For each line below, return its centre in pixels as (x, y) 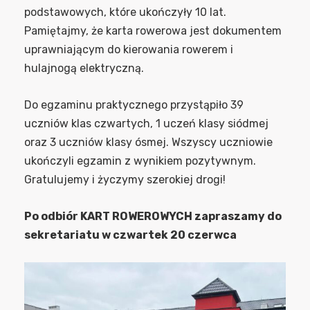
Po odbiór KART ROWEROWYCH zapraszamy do (153, 216)
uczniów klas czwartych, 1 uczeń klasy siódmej (146, 123)
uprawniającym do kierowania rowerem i (129, 49)
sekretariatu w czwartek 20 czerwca (130, 235)
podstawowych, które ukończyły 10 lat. (125, 12)
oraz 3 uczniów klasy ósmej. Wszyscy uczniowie (148, 142)
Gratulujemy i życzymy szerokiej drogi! (125, 179)
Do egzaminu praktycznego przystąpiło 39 (134, 104)
